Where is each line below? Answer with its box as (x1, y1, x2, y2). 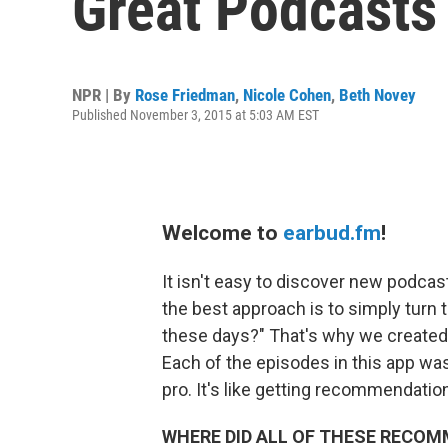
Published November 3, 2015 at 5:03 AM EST (72, 107, 319, 123)
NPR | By (72, 85, 135, 105)
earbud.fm (283, 220, 381, 245)
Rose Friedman (135, 85, 235, 105)
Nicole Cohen (243, 85, 331, 105)
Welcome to (162, 220, 283, 245)
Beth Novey (339, 85, 416, 105)
